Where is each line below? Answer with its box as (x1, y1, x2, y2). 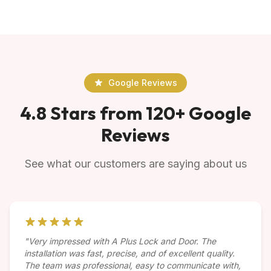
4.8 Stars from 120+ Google (20, 102, 251, 125)
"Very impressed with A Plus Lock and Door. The (24, 236, 216, 246)
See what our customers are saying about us (24, 157, 247, 170)
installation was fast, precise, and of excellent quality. (24, 248, 235, 258)
